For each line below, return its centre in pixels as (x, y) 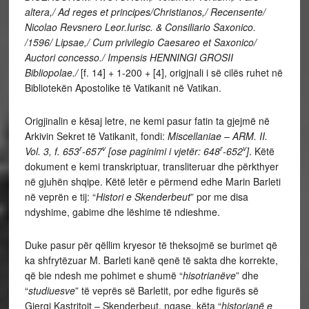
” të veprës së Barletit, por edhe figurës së (167, 290)
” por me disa (219, 196)
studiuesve (51, 290)
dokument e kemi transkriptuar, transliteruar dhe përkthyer (151, 166)
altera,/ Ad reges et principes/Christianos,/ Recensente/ (145, 11)
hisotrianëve (209, 275)
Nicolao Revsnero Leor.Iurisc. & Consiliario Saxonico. (140, 27)
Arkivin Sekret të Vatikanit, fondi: (96, 136)
